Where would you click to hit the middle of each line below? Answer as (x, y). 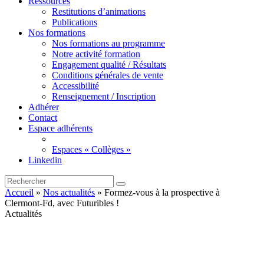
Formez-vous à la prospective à (162, 192)
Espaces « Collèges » (91, 149)
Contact (43, 118)
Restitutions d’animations (99, 11)
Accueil (19, 192)
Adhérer (44, 107)
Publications (75, 22)
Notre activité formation (96, 54)
